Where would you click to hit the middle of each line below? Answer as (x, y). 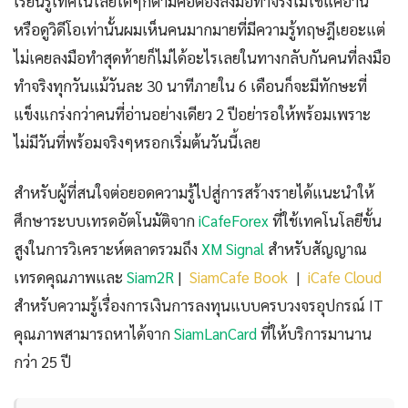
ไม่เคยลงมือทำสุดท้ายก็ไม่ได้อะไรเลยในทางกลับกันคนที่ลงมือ (202, 58)
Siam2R (150, 277)
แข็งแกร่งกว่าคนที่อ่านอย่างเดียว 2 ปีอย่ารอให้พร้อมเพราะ (192, 114)
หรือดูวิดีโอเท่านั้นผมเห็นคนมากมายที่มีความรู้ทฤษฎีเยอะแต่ (199, 30)
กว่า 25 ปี (42, 362)
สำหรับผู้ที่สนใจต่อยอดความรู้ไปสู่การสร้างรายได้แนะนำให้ (194, 193)
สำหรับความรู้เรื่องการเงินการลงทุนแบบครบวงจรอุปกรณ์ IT (199, 306)
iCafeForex (234, 221)
